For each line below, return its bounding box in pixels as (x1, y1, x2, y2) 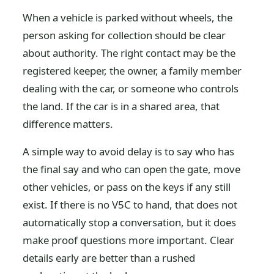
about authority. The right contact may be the (23, 46, 236, 60)
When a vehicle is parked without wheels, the (23, 10, 233, 24)
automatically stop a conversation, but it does (23, 215, 237, 229)
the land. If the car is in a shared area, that (23, 99, 220, 113)
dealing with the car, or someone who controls (23, 81, 239, 95)
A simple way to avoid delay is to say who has (23, 144, 235, 158)
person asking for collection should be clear (23, 28, 226, 42)
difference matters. (23, 117, 114, 131)
